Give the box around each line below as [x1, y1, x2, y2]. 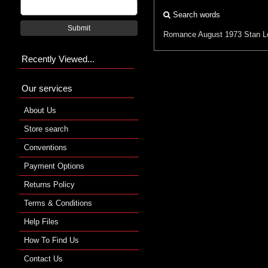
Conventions [24, 142, 67, 152]
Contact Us [24, 254, 63, 263]
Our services [22, 83, 72, 93]
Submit [68, 24, 90, 32]
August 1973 [198, 29, 242, 39]
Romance [163, 29, 196, 39]
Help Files [24, 217, 59, 226]
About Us [24, 105, 56, 115]
